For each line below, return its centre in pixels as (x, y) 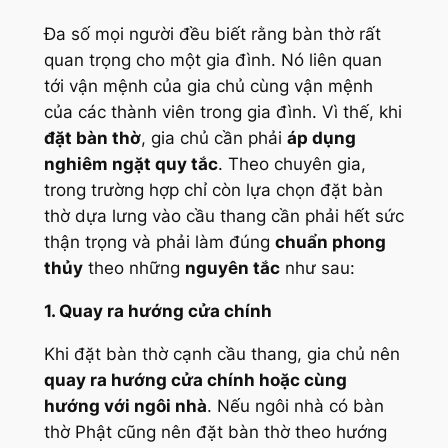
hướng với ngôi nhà (125, 405)
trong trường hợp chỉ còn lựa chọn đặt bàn (213, 190)
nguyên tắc (232, 268)
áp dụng (321, 138)
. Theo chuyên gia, (291, 164)
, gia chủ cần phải (213, 138)
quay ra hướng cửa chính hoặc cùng (195, 379)
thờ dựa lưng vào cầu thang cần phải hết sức (223, 216)
